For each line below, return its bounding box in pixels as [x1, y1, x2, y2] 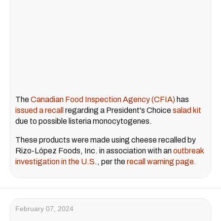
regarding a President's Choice [64, 106, 173, 114]
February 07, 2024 [15, 204, 74, 213]
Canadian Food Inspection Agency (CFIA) [31, 95, 175, 104]
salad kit [173, 106, 201, 114]
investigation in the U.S [15, 157, 95, 166]
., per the [95, 157, 127, 166]
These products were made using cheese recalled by [15, 135, 196, 144]
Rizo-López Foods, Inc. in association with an [15, 146, 173, 155]
